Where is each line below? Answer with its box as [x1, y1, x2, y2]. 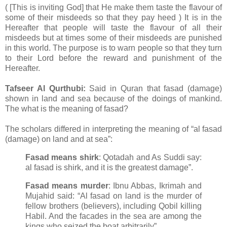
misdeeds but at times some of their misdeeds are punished [5, 33, 222, 42]
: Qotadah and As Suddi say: [98, 153, 202, 162]
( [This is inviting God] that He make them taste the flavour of [5, 3, 222, 12]
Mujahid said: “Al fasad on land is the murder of [25, 191, 202, 200]
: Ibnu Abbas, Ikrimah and [108, 181, 202, 190]
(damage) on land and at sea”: [5, 134, 112, 143]
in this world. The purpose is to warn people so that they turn [5, 43, 222, 52]
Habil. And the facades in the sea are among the [25, 211, 202, 220]
